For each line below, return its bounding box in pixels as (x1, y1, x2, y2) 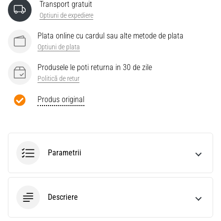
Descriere (48, 192, 78, 202)
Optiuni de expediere (39, 11, 93, 20)
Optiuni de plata (37, 42, 80, 51)
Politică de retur (37, 74, 79, 83)
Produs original (37, 94, 84, 104)
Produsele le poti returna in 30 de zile (37, 62, 152, 72)
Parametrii (48, 148, 81, 158)
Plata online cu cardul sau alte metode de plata (37, 31, 184, 40)
